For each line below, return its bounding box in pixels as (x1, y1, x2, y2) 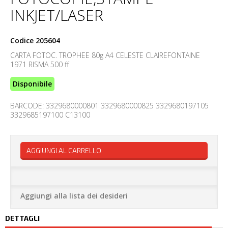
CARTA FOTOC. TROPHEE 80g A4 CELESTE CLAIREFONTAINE (10, 50, 200, 61)
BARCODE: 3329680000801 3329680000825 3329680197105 (10, 101, 209, 111)
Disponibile (13, 79, 52, 89)
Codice (10, 36, 34, 46)
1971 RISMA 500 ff (10, 60, 69, 70)
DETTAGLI (5, 214, 40, 223)
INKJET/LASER (10, 4, 103, 25)
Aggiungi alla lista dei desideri (20, 191, 128, 201)
